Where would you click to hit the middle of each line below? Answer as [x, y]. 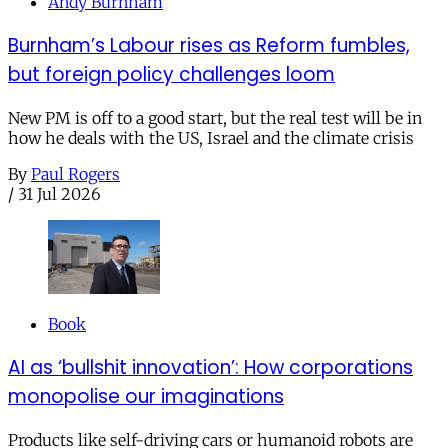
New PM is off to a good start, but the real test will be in [215, 117]
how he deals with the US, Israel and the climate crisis [211, 137]
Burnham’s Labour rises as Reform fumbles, [209, 45]
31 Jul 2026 [59, 193]
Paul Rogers [75, 173]
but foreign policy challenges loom [171, 74]
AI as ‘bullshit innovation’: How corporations [210, 367]
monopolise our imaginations [146, 396]
